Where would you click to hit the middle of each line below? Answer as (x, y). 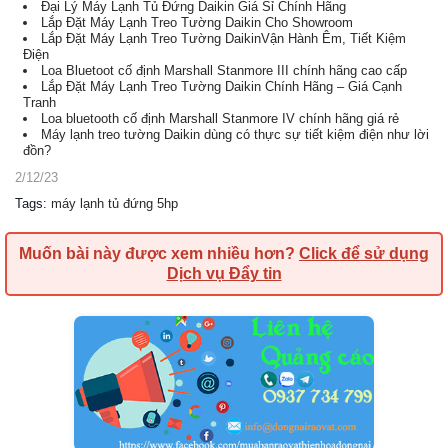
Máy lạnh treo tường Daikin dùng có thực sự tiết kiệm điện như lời (235, 134)
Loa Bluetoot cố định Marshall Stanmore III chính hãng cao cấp (224, 70)
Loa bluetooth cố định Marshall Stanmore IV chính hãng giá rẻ (220, 118)
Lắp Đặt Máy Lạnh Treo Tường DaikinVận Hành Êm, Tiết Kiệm (223, 38)
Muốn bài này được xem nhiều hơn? (159, 253)
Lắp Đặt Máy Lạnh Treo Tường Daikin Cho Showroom (197, 22)
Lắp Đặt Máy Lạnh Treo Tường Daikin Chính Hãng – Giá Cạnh (221, 86)
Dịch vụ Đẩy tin (224, 273)
